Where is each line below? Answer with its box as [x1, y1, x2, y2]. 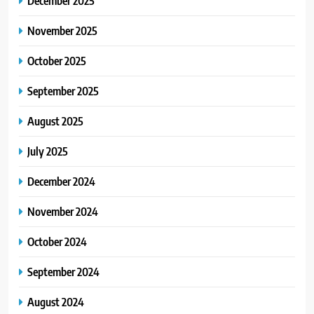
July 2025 [27, 144, 68, 159]
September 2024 [27, 264, 100, 280]
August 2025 [27, 114, 83, 129]
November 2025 [27, 23, 97, 39]
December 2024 [27, 174, 95, 189]
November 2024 [27, 204, 98, 219]
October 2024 [27, 234, 87, 250]
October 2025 [27, 53, 86, 69]
